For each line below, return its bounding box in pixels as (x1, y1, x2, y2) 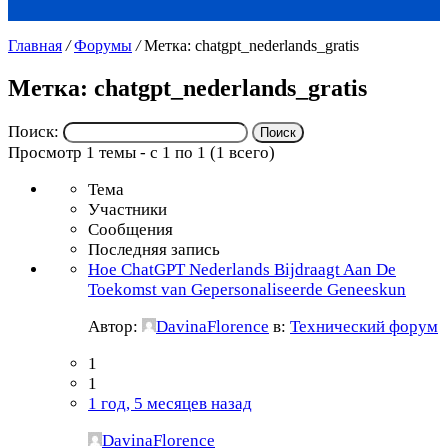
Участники (88, 199, 167, 219)
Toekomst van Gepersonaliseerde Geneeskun (88, 279, 406, 299)
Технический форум (290, 316, 438, 336)
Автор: (88, 316, 142, 336)
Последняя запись (88, 239, 220, 259)
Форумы (74, 37, 132, 54)
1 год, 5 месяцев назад (88, 393, 252, 413)
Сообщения (88, 219, 173, 239)
